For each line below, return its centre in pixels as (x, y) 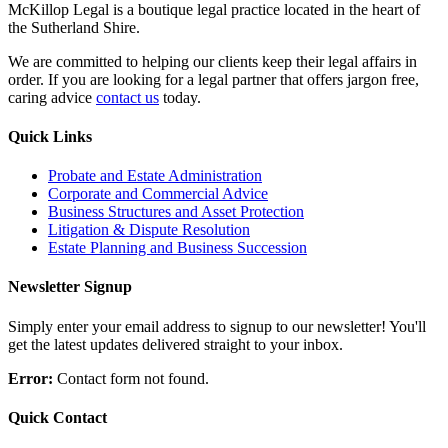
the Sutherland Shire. (74, 27)
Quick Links (50, 136)
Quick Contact (57, 417)
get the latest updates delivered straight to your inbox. (175, 344)
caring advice (52, 97)
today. (180, 97)
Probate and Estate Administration (155, 176)
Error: (30, 378)
